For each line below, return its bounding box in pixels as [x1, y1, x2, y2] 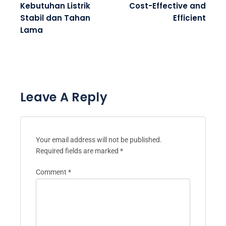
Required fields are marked [36, 147, 120, 155]
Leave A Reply [20, 89, 107, 106]
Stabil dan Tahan [20, 13, 90, 24]
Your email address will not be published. [36, 136, 162, 144]
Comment [36, 167, 68, 176]
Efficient [173, 13, 206, 24]
